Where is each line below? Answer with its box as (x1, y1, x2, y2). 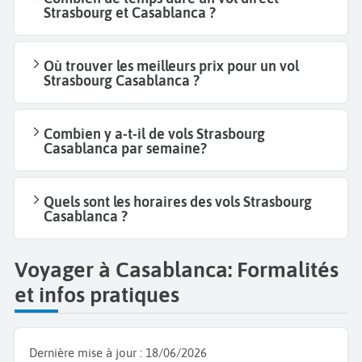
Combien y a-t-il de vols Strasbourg (44, 124, 265, 142)
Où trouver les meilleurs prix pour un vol (44, 57, 299, 74)
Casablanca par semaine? (44, 139, 207, 157)
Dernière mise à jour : (29, 346, 145, 360)
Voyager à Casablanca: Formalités (15, 257, 339, 283)
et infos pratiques (15, 282, 179, 308)
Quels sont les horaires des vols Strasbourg (44, 192, 312, 210)
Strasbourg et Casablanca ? (44, 3, 216, 21)
